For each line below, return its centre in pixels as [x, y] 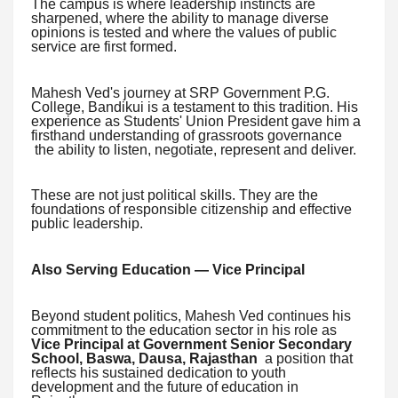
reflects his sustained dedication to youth [159, 372]
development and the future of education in [165, 386]
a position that [305, 358]
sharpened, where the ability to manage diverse [180, 19]
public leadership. [87, 224]
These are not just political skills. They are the [175, 195]
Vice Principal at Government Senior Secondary [191, 344]
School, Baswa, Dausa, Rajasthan [144, 358]
